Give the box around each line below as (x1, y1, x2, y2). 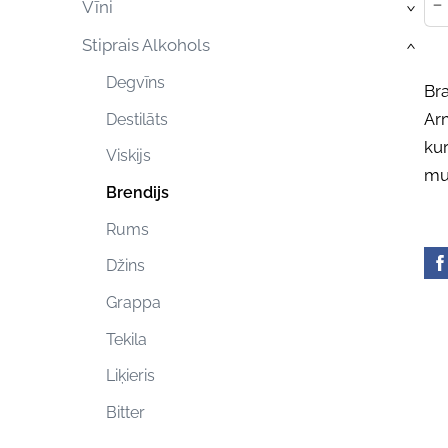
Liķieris (106, 366, 156, 386)
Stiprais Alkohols (82, 34, 210, 55)
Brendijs (106, 183, 170, 203)
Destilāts (106, 109, 169, 129)
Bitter (106, 403, 146, 423)
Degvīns (106, 72, 166, 92)
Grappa (106, 293, 162, 313)
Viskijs (106, 146, 152, 166)
